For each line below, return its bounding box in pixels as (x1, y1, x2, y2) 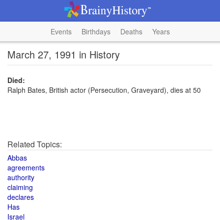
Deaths (120, 27, 142, 36)
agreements (7, 163, 45, 172)
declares (7, 192, 34, 202)
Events (50, 27, 72, 36)
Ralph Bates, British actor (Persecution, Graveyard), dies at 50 (7, 85, 201, 95)
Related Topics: (7, 138, 62, 150)
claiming (7, 182, 33, 192)
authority (7, 172, 34, 182)
